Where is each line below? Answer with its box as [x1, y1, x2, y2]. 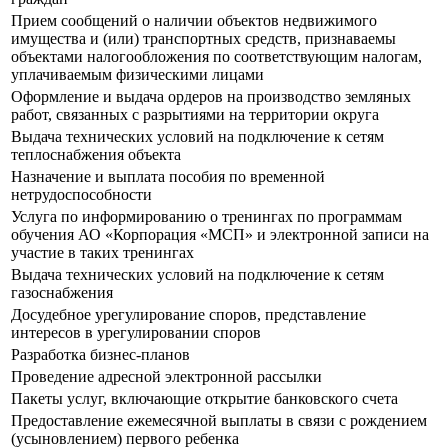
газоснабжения [11, 284, 113, 302]
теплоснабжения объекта [11, 146, 181, 164]
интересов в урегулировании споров [11, 324, 261, 342]
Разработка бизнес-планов [11, 346, 190, 364]
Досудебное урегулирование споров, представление [11, 306, 366, 324]
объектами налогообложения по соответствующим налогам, [11, 48, 422, 66]
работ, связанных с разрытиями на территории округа [11, 106, 379, 124]
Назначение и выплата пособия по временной [11, 168, 325, 186]
